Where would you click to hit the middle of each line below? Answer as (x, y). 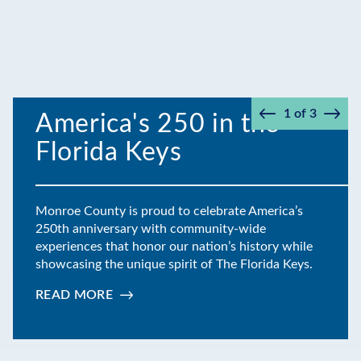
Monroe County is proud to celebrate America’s (169, 211)
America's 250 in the (158, 124)
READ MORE (74, 295)
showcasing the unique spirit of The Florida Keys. (174, 264)
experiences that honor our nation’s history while (174, 246)
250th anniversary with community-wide (151, 228)
